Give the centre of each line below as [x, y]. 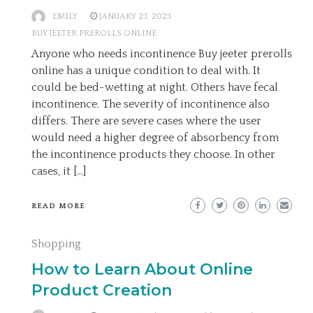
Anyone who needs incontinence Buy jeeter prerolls [162, 54]
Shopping [56, 244]
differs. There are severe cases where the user [146, 121]
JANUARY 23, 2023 [135, 17]
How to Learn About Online [142, 270]
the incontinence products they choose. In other [153, 155]
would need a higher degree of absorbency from [155, 138]
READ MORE [58, 206]
